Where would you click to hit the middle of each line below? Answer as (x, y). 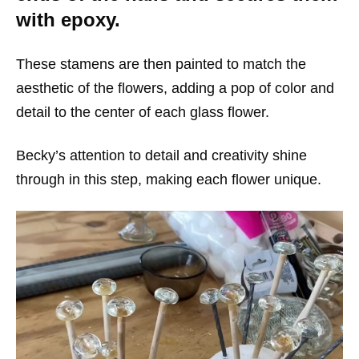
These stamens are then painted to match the (161, 65)
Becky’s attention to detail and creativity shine (161, 156)
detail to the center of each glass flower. (143, 113)
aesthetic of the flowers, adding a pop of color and (175, 89)
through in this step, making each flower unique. (169, 180)
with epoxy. (68, 20)
